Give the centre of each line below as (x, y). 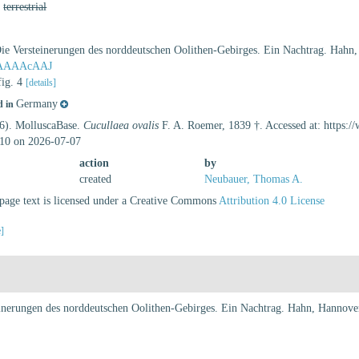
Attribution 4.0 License (272, 201)
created (96, 179)
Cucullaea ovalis (121, 125)
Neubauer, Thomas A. (253, 179)
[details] (41, 83)
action (95, 163)
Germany (37, 104)
